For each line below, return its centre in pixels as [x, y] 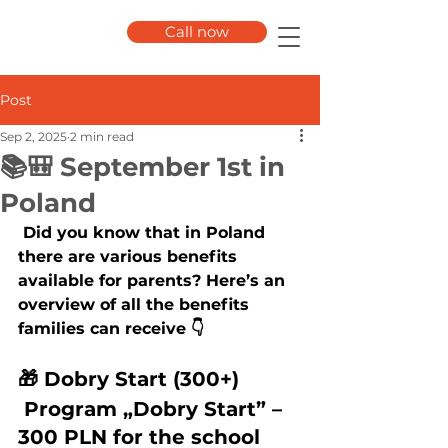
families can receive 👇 [111, 328]
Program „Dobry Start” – [153, 409]
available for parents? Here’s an [154, 280]
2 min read [102, 136]
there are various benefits [130, 256]
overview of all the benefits [136, 304]
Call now [197, 32]
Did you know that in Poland [144, 232]
